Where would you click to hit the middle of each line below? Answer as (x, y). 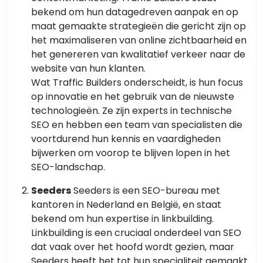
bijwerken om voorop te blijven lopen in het (131, 153)
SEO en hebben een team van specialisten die (137, 125)
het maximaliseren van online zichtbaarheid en (139, 41)
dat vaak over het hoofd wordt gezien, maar (133, 247)
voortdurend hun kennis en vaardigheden (126, 139)
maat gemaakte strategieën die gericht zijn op (139, 26)
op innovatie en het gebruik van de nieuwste (133, 97)
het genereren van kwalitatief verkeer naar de (138, 55)
